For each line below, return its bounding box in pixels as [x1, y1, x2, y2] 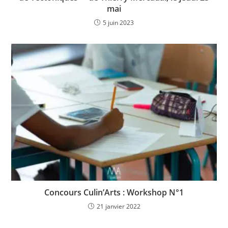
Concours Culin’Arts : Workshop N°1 [44, 186, 184, 198]
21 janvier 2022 [96, 202, 140, 211]
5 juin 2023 [103, 18, 134, 27]
